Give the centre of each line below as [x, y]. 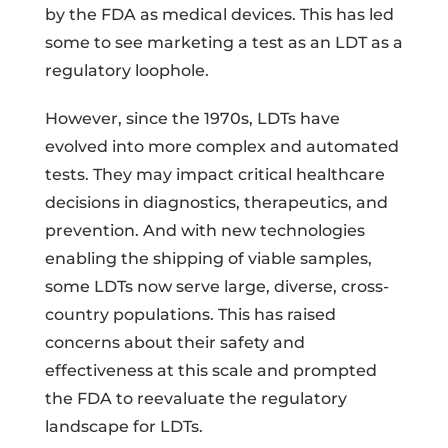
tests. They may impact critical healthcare [214, 174]
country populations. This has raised [190, 314]
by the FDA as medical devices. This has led [219, 14]
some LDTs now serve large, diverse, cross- [216, 286]
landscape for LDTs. [123, 426]
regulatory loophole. [126, 70]
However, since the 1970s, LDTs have [192, 118]
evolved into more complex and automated [221, 146]
